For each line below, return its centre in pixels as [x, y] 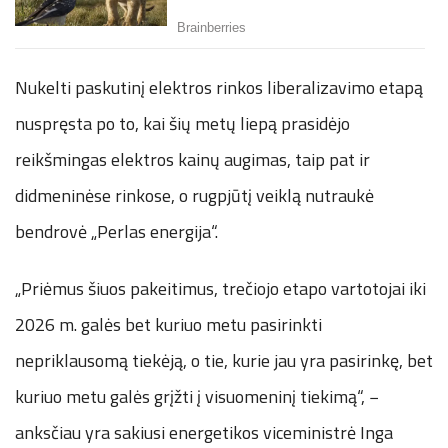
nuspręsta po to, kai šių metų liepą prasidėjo [182, 124]
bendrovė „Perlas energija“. [116, 232]
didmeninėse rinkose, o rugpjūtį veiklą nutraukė [194, 196]
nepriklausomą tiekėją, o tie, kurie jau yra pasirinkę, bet [224, 361]
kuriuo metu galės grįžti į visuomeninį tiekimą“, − [197, 397]
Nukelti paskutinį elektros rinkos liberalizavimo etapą [219, 88]
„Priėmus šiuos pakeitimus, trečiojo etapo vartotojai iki [220, 289]
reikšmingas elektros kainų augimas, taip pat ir [192, 160]
